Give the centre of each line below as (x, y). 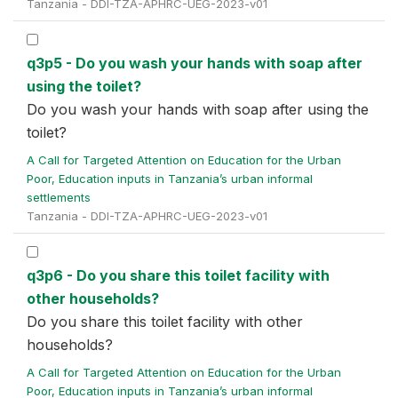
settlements (60, 197)
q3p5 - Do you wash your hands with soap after (195, 63)
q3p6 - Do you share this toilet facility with (178, 275)
